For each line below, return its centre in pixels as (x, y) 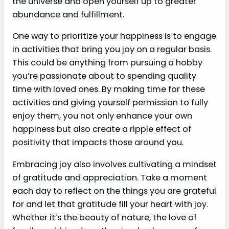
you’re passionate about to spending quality (104, 76)
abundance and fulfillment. (68, 15)
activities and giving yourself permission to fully (110, 103)
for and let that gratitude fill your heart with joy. (110, 204)
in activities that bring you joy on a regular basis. (112, 50)
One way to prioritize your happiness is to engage (114, 36)
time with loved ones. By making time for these (109, 89)
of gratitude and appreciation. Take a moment (110, 177)
